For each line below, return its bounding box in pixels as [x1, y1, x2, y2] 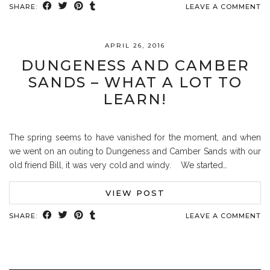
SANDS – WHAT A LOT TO [28, 74, 242, 91]
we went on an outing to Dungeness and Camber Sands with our [9, 146, 261, 156]
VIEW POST [105, 188, 165, 198]
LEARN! [103, 90, 167, 108]
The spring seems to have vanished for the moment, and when [9, 133, 261, 142]
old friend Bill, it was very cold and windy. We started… [9, 160, 227, 170]
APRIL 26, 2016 [105, 42, 165, 49]
